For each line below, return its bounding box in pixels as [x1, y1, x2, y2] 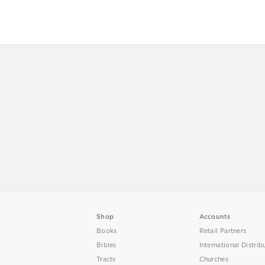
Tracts [96, 255, 116, 263]
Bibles [96, 241, 117, 249]
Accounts [199, 212, 230, 221]
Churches [199, 255, 228, 263]
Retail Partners [199, 227, 247, 235]
